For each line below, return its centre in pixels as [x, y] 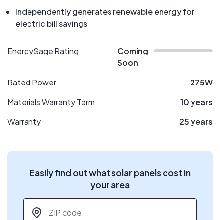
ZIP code [40, 204]
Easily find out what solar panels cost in [110, 173]
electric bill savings [51, 23]
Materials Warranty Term [51, 102]
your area [110, 184]
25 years [196, 122]
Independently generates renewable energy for [105, 12]
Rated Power [32, 82]
